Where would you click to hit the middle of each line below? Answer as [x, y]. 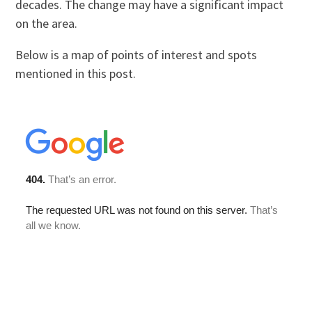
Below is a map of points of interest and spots [136, 54]
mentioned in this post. [76, 73]
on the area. [47, 23]
